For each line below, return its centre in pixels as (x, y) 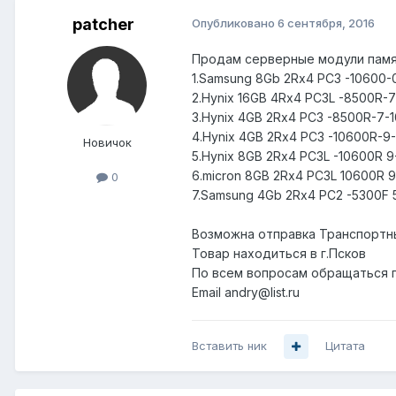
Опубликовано (235, 23)
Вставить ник (229, 346)
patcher (103, 25)
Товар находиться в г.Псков (279, 254)
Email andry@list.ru (246, 293)
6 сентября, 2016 (326, 23)
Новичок (107, 143)
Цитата (345, 346)
